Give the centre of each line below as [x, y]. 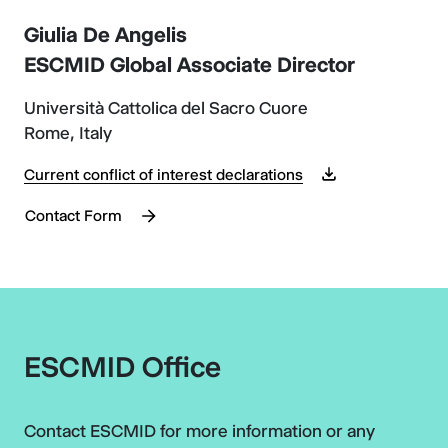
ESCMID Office [122, 367]
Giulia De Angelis [105, 34]
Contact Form [73, 215]
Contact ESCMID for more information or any [199, 431]
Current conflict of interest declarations [163, 174]
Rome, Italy [68, 132]
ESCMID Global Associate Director [189, 64]
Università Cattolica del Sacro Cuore [166, 107]
